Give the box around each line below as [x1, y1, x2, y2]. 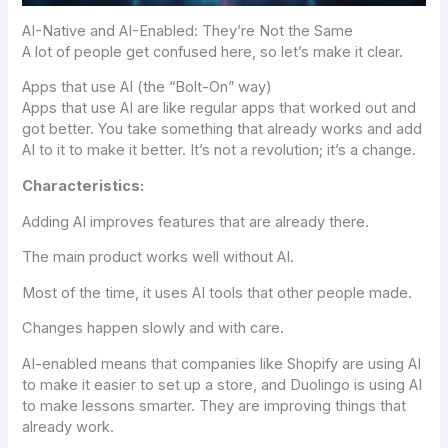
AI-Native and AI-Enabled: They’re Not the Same [22, 21, 354, 40]
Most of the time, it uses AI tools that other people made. [22, 283, 413, 302]
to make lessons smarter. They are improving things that [22, 396, 407, 415]
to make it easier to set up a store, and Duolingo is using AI [22, 375, 423, 394]
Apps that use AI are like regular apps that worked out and [22, 99, 417, 118]
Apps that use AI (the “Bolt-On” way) [22, 78, 273, 97]
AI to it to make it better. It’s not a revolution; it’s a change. [22, 141, 417, 160]
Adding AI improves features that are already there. [22, 212, 370, 231]
